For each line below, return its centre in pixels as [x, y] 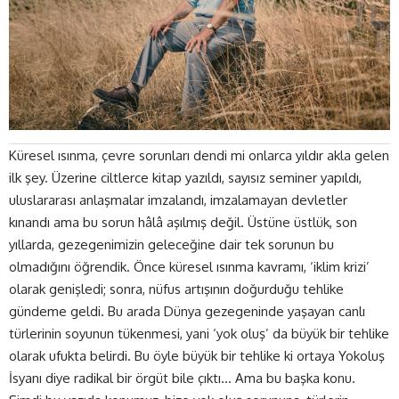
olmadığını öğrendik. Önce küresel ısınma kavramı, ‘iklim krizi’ [189, 266]
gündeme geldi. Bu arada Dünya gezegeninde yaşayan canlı [187, 311]
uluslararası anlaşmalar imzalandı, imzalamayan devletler [178, 199]
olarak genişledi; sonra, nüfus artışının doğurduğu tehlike [176, 289]
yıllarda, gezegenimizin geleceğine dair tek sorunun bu [171, 244]
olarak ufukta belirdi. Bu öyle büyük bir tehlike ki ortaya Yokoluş [197, 355]
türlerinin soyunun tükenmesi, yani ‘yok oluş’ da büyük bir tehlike [199, 333]
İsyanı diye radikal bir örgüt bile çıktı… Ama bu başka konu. [182, 378]
